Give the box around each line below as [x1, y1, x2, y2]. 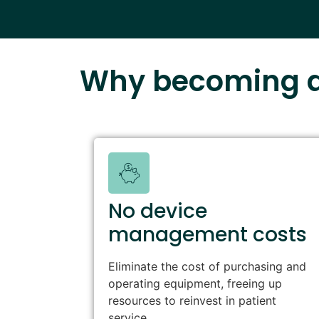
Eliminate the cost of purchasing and [108, 259, 306, 274]
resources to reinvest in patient [108, 293, 276, 308]
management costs [108, 221, 307, 249]
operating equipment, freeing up [108, 276, 282, 291]
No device [108, 197, 207, 226]
